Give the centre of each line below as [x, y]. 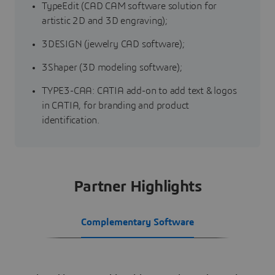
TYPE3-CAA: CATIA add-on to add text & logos [139, 91]
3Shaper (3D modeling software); [112, 68]
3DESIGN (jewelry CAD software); [113, 45]
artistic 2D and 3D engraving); [105, 21]
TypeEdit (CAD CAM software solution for [130, 6]
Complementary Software [137, 223]
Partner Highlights [137, 187]
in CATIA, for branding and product [116, 106]
